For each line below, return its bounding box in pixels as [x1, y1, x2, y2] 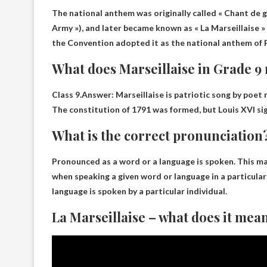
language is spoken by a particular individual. [52, 186, 227, 196]
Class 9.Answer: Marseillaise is [52, 89, 174, 100]
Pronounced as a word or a [52, 156, 159, 166]
